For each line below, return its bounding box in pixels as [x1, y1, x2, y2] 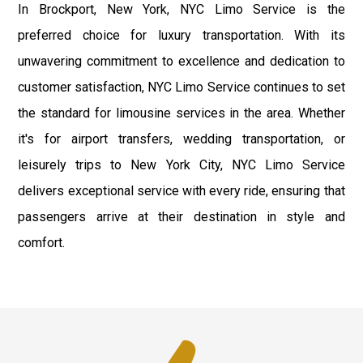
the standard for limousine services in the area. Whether [18, 105, 345, 122]
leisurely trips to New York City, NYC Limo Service [18, 157, 345, 173]
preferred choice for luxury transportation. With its [18, 28, 345, 44]
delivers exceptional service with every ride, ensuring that [18, 183, 345, 199]
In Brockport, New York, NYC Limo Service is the [18, 2, 345, 18]
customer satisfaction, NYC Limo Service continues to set [18, 79, 345, 96]
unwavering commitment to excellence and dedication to [18, 53, 345, 70]
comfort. [18, 235, 66, 251]
